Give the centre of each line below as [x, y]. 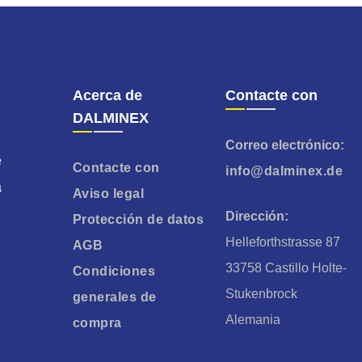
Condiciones [114, 271]
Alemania [253, 319]
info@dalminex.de [284, 170]
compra [97, 322]
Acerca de [107, 95]
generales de [114, 297]
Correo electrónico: [285, 145]
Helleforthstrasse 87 [283, 242]
